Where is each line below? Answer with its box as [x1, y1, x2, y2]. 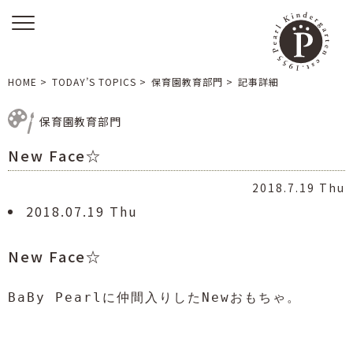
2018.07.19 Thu [26, 202, 138, 221]
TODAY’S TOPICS [52, 75, 136, 88]
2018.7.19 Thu [252, 180, 345, 195]
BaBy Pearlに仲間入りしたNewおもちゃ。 [8, 290, 301, 305]
